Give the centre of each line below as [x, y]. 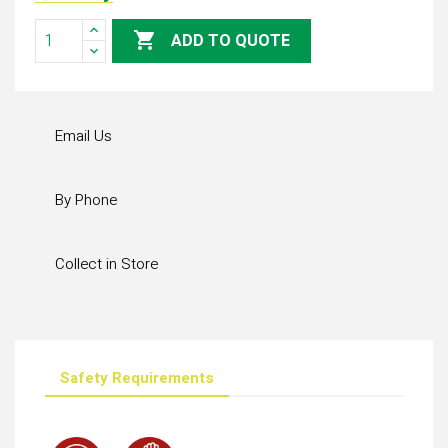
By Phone [86, 200]
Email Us [83, 136]
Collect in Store [106, 264]
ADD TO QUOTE [231, 41]
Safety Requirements [137, 377]
